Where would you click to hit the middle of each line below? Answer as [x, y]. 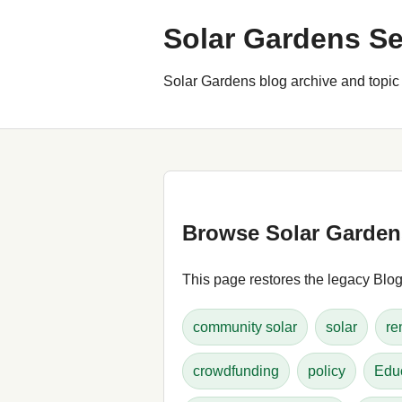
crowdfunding [236, 371]
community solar [245, 327]
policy [327, 371]
